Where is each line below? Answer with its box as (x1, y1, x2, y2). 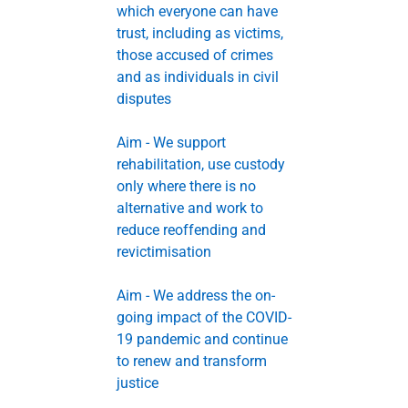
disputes (117, 90, 171, 107)
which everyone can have (117, 3, 278, 20)
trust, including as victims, (117, 25, 283, 42)
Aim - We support (117, 134, 226, 151)
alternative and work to (117, 199, 263, 217)
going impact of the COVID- (117, 309, 291, 326)
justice (117, 374, 158, 392)
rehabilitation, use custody (117, 156, 285, 173)
